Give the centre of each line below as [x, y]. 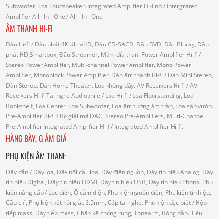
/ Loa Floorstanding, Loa [161, 96]
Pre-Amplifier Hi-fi [30, 116]
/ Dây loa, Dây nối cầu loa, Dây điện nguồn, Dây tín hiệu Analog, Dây [121, 172]
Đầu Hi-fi [18, 44]
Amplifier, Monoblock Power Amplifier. [59, 75]
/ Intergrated [180, 6]
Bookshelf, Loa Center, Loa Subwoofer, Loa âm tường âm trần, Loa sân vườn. [109, 106]
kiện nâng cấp [25, 193]
